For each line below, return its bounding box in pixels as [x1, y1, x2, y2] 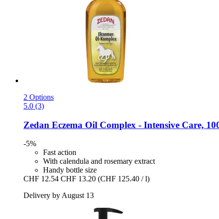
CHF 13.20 [61, 175, 96, 183]
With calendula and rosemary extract [43, 157, 155, 166]
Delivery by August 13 [23, 191, 94, 200]
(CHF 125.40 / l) [98, 175, 150, 183]
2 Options [23, 92, 54, 101]
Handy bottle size [43, 166, 97, 175]
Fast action [43, 148, 76, 157]
